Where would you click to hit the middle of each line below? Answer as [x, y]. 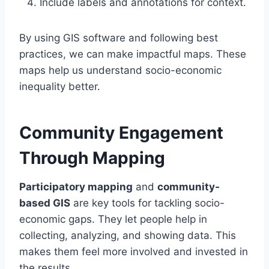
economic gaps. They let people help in [113, 219]
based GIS [45, 203]
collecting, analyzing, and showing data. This [128, 236]
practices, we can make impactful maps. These [133, 54]
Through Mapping [92, 158]
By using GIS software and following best [119, 38]
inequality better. [60, 87]
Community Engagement [121, 133]
